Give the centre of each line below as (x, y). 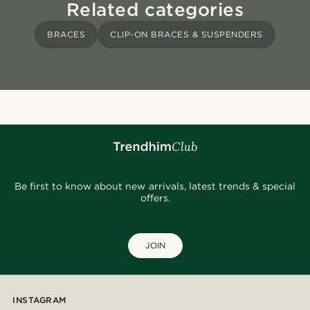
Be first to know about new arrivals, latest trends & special (155, 186)
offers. (155, 198)
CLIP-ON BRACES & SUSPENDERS (186, 35)
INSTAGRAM (39, 300)
